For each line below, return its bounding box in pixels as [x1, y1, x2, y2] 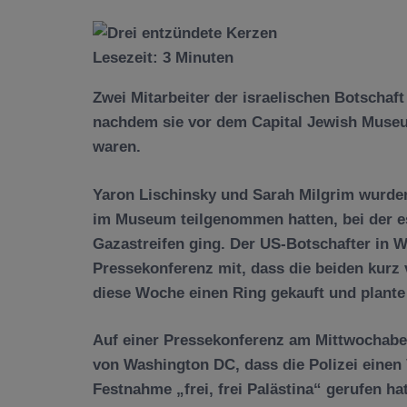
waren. [93, 138, 141, 155]
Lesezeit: [93, 49, 163, 66]
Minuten [175, 49, 233, 66]
